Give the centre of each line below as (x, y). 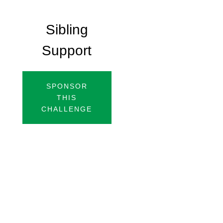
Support (67, 51)
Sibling (67, 30)
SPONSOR (67, 86)
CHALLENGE (67, 109)
